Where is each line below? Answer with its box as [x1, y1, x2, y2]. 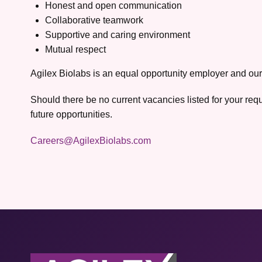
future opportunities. [30, 109, 112, 119]
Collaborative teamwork [45, 15, 143, 25]
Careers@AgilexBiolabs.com [30, 136, 151, 146]
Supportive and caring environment [45, 30, 190, 40]
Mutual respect [45, 44, 106, 54]
